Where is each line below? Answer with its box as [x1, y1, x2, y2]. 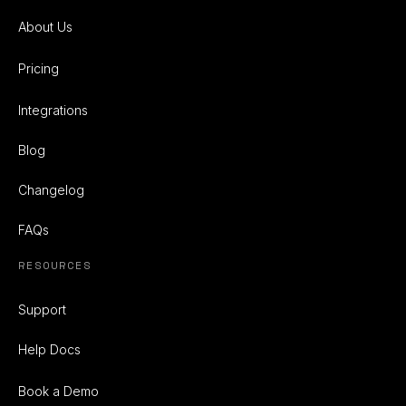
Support [18, 302, 66, 317]
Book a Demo [18, 383, 99, 399]
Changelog [18, 182, 84, 198]
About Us [18, 19, 72, 34]
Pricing [18, 61, 59, 76]
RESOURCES [18, 257, 92, 273]
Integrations [18, 102, 88, 118]
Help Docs [18, 342, 81, 357]
